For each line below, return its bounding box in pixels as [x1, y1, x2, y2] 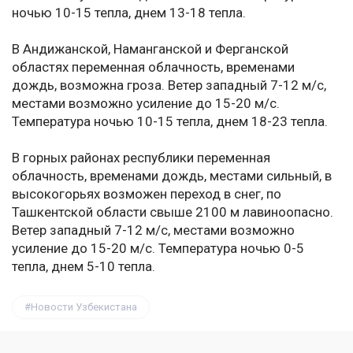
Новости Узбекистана [31, 301, 137, 314]
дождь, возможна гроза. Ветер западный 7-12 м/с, [12, 77, 326, 94]
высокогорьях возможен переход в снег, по [12, 186, 281, 203]
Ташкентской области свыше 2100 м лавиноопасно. [12, 204, 333, 221]
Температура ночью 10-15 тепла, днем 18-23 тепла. [12, 113, 328, 130]
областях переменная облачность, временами [12, 59, 295, 76]
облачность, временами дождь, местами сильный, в [12, 168, 332, 184]
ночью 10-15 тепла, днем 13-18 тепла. [12, 5, 246, 21]
